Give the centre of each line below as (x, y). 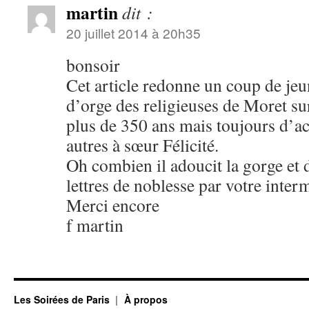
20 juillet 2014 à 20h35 (133, 33)
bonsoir (93, 65)
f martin (95, 225)
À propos (146, 299)
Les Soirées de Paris (63, 299)
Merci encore (113, 205)
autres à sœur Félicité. (142, 145)
